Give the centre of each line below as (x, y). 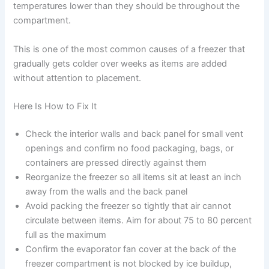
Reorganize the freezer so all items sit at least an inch (134, 177)
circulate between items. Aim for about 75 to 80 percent (139, 220)
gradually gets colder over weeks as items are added (120, 63)
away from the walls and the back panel (107, 191)
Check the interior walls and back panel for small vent (134, 134)
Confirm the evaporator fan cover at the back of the (131, 249)
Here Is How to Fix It (55, 107)
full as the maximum (66, 234)
